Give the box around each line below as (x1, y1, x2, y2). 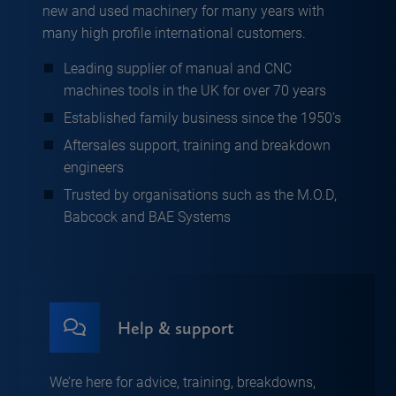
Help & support (118, 316, 234, 339)
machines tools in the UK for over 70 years (64, 80, 326, 100)
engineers (64, 157, 124, 177)
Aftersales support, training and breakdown (64, 135, 331, 155)
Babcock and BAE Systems (64, 207, 231, 226)
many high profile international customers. (42, 23, 306, 42)
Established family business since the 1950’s (64, 108, 341, 127)
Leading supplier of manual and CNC (64, 58, 292, 78)
